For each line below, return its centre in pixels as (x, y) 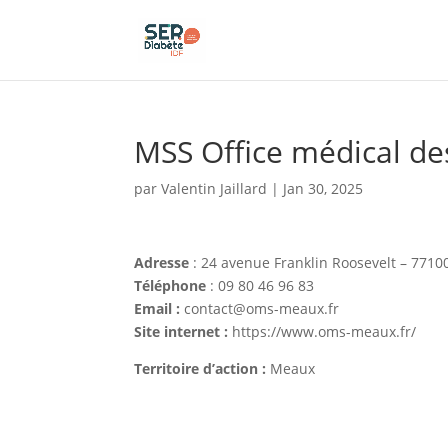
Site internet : (181, 331)
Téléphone (170, 285)
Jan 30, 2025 (323, 188)
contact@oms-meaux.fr (262, 308)
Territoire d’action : (202, 368)
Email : (159, 308)
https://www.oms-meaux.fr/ (322, 331)
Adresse (162, 262)
